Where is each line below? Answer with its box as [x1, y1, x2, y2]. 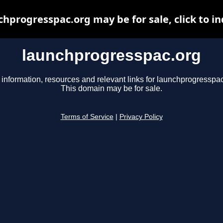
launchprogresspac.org [22, 46, 201, 64]
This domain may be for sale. [61, 84, 162, 93]
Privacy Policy [119, 113, 163, 121]
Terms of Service [60, 113, 113, 121]
